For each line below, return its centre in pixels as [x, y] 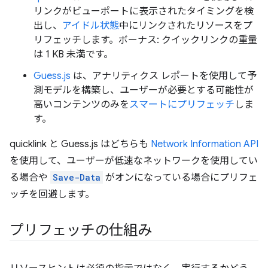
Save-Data [77, 177]
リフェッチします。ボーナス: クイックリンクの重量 [145, 40]
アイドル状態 [91, 26]
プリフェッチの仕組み [81, 230]
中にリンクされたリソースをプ [186, 26]
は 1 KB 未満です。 [73, 54]
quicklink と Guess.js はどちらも [80, 144]
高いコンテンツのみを [81, 105]
